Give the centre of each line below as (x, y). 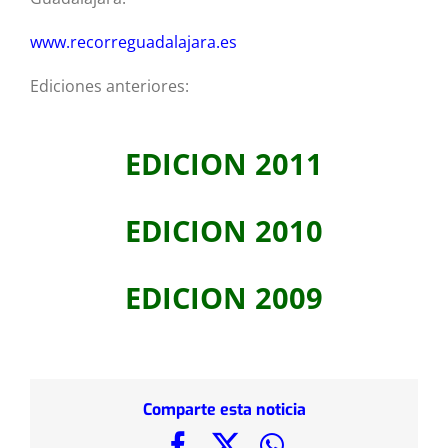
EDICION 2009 (224, 297)
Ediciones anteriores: (109, 86)
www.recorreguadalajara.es (133, 42)
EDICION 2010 (224, 230)
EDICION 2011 (224, 163)
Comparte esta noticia (224, 410)
